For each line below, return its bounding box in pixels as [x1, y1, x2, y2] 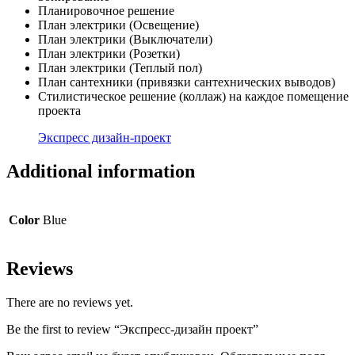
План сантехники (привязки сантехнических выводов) [38, 75, 335, 90]
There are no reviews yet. [6, 295, 133, 309]
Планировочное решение [38, 4, 174, 18]
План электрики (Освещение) [38, 18, 199, 32]
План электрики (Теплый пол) [38, 61, 202, 75]
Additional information [6, 161, 195, 182]
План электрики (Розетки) [38, 47, 180, 61]
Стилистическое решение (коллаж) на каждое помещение [38, 90, 349, 104]
